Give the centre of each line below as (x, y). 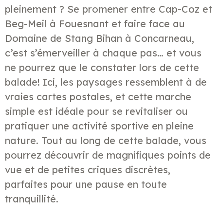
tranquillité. (32, 199)
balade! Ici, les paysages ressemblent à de (106, 82)
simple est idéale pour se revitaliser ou (96, 111)
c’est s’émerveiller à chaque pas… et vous (103, 53)
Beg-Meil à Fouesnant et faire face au (95, 23)
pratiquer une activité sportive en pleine (99, 126)
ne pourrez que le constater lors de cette (102, 67)
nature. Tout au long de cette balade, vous (106, 140)
